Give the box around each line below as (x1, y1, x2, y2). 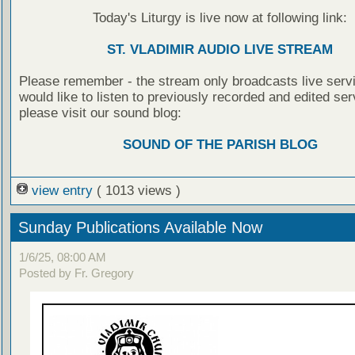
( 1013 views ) (96, 182, 181, 198)
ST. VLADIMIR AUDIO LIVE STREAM (107, 41, 333, 57)
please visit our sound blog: (18, 105, 181, 120)
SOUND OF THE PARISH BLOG (122, 136, 318, 152)
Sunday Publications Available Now (17, 218, 262, 236)
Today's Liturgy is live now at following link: (93, 10, 347, 25)
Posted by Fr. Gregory (18, 266, 134, 281)
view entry (27, 182, 97, 198)
